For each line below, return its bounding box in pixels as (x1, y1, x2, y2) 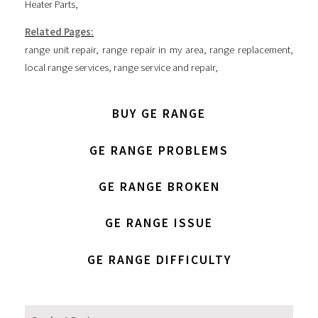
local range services (25, 61, 109, 75)
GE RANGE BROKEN (98, 178, 220, 194)
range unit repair (25, 43, 97, 57)
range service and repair (114, 61, 215, 75)
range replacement (209, 43, 291, 57)
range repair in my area (102, 43, 204, 57)
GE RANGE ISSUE (105, 215, 213, 231)
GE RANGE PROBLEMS (89, 142, 229, 158)
